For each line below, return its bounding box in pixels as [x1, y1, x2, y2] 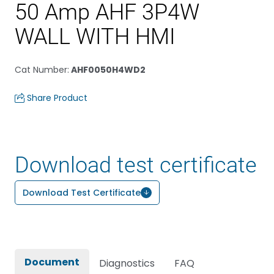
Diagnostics [99, 256, 155, 270]
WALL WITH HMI [15, 24, 176, 50]
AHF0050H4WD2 [69, 64, 146, 76]
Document [24, 255, 80, 269]
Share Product [27, 92, 87, 104]
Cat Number [15, 64, 67, 76]
